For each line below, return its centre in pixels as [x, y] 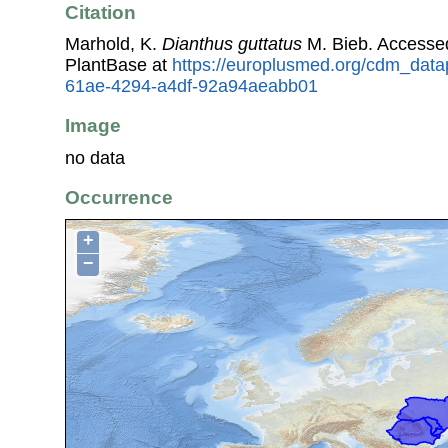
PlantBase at [118, 65]
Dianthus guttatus [232, 44]
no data [95, 157]
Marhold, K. [113, 44]
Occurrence [119, 198]
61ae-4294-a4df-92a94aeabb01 [191, 86]
